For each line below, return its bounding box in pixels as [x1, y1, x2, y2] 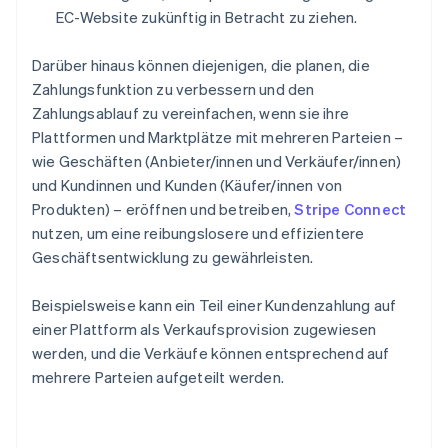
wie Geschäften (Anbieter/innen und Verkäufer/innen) [32, 151, 402, 172]
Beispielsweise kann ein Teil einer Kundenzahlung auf [32, 295, 397, 316]
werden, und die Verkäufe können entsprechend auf [32, 343, 390, 364]
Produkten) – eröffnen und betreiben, [32, 199, 295, 220]
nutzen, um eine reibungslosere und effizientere [32, 223, 365, 244]
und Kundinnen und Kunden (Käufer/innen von [32, 175, 343, 196]
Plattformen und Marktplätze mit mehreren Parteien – [32, 127, 404, 148]
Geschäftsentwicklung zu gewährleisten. [32, 247, 314, 268]
